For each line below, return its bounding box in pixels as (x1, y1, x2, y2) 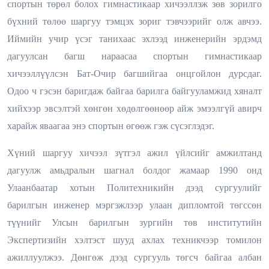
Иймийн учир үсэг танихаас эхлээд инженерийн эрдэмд (7, 33, 262, 44)
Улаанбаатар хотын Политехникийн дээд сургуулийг (7, 182, 262, 193)
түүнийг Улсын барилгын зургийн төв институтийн (7, 217, 262, 228)
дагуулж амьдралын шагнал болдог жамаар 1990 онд (7, 165, 262, 175)
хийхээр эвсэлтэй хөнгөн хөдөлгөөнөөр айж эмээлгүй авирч (7, 103, 262, 113)
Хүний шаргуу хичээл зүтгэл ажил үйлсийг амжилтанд (7, 147, 262, 158)
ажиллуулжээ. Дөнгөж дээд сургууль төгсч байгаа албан (7, 252, 262, 262)
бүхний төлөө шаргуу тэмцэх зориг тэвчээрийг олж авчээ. (7, 16, 262, 26)
